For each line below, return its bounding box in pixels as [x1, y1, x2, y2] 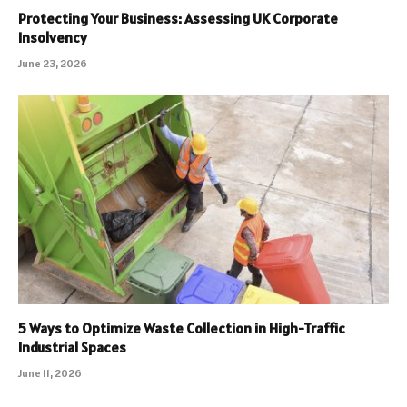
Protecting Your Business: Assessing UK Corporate [18, 9, 338, 28]
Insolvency [18, 28, 87, 47]
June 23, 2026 [18, 56, 87, 71]
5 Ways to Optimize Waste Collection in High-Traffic [18, 318, 345, 337]
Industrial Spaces [18, 337, 126, 356]
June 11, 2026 [18, 365, 82, 380]
